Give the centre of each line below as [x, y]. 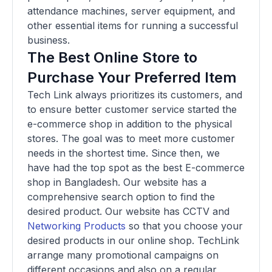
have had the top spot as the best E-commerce [136, 168]
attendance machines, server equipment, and [131, 11]
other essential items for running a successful [133, 26]
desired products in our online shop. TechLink [133, 241]
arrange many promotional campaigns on [123, 255]
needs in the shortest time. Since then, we [124, 153]
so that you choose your [184, 226]
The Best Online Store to [112, 58]
